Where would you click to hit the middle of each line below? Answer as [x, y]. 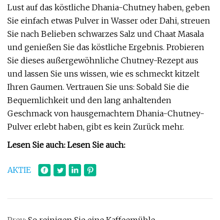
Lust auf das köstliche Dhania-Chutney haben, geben [109, 7]
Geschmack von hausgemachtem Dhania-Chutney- [106, 113]
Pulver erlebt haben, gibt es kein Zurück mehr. [96, 127]
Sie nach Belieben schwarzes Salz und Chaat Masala [106, 34]
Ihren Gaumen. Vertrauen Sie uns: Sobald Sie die [98, 87]
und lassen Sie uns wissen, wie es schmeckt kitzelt [103, 74]
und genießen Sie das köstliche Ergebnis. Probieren [106, 47]
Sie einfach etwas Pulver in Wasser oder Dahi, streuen [109, 21]
